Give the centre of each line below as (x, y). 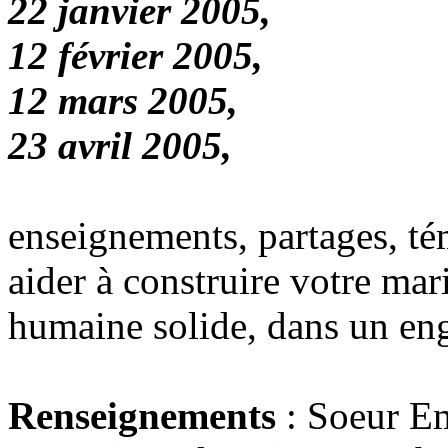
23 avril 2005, (120, 145)
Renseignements (142, 415)
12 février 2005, (135, 55)
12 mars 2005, (123, 100)
